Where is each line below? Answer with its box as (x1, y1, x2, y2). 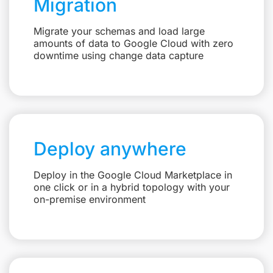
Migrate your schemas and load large (34, 25, 205, 38)
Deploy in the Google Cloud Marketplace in (34, 169, 232, 182)
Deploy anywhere (34, 138, 186, 160)
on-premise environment (34, 193, 146, 206)
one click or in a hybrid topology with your (34, 181, 230, 194)
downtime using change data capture (34, 49, 204, 62)
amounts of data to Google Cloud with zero (34, 37, 233, 50)
